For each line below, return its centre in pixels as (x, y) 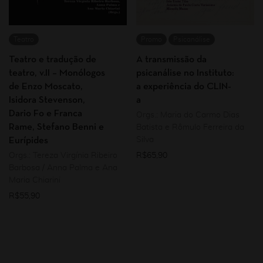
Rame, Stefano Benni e (56, 127)
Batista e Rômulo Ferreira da (190, 127)
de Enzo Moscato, (46, 87)
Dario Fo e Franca (45, 114)
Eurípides (28, 141)
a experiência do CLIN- (184, 87)
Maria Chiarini (35, 180)
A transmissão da (171, 60)
